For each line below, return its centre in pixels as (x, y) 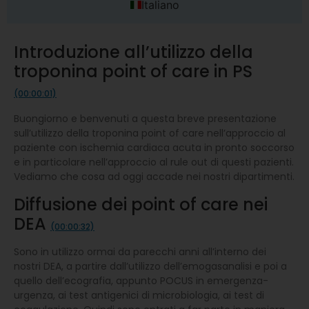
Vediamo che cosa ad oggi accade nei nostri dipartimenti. (154, 176)
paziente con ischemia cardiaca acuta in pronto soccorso (154, 147)
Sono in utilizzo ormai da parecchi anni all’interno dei (140, 251)
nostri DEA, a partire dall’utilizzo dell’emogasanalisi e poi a (150, 266)
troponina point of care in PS (133, 71)
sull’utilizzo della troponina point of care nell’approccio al (150, 133)
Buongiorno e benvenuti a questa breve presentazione (145, 118)
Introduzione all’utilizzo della (133, 52)
